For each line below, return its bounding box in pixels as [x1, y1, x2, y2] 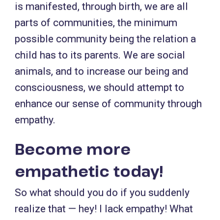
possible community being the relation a [15, 33, 196, 45]
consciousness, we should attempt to [15, 82, 184, 93]
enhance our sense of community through [15, 98, 202, 110]
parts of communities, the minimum [15, 17, 177, 28]
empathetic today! [15, 161, 164, 181]
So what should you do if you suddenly [15, 187, 190, 198]
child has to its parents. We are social [15, 49, 185, 61]
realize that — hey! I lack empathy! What [15, 203, 193, 215]
